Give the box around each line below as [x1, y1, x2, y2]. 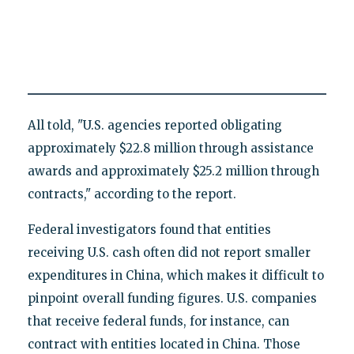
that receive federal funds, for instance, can [27, 313, 289, 329]
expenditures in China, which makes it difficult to [27, 267, 324, 283]
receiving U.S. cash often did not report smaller [27, 244, 311, 260]
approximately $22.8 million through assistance [27, 140, 314, 156]
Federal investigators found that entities [27, 221, 271, 237]
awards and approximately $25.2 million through [27, 163, 319, 179]
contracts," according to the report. [27, 186, 236, 201]
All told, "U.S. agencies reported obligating [27, 117, 282, 133]
